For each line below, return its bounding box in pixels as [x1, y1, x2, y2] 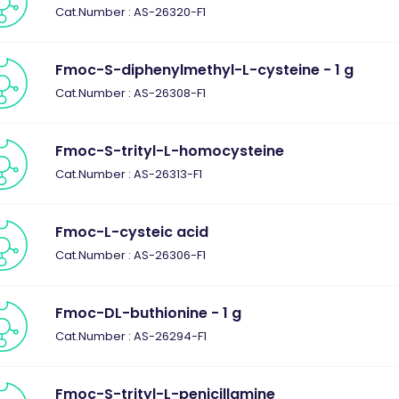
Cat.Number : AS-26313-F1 [55, 166, 203, 183]
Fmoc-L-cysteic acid [55, 222, 209, 242]
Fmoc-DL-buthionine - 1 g [55, 303, 242, 323]
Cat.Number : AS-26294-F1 [55, 328, 208, 345]
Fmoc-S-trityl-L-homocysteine [55, 141, 285, 161]
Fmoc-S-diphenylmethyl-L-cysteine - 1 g [55, 60, 354, 80]
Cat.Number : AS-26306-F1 [55, 247, 207, 264]
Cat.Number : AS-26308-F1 [55, 85, 207, 102]
